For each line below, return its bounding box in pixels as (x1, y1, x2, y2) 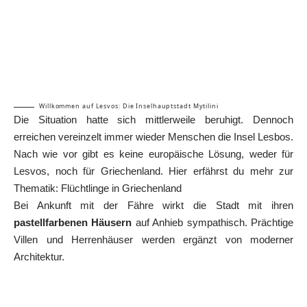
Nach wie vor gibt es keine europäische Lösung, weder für (14, 148, 293, 160)
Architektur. (14, 251, 64, 263)
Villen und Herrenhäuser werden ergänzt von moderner (14, 234, 293, 246)
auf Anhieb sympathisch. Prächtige (132, 217, 294, 229)
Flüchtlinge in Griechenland (61, 182, 182, 195)
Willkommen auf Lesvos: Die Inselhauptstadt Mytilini (39, 101, 219, 111)
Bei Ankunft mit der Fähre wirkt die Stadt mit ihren (14, 199, 293, 212)
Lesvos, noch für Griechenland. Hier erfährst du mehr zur (14, 165, 293, 177)
